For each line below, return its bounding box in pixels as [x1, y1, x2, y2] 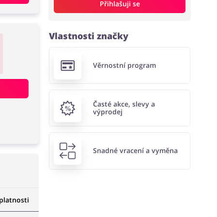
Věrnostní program [93, 61, 156, 70]
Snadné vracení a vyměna [93, 146, 178, 155]
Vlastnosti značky [49, 30, 129, 42]
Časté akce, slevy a [93, 99, 155, 109]
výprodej [93, 107, 123, 117]
